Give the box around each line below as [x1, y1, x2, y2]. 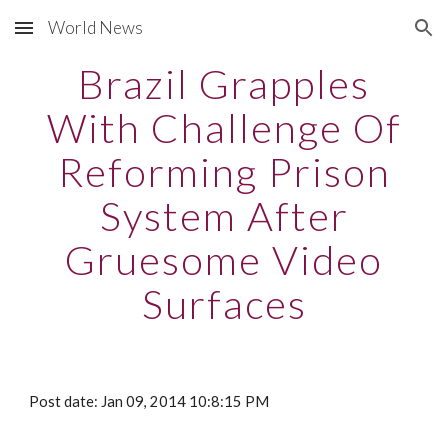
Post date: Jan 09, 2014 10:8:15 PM [29, 393, 270, 410]
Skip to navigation [307, 28, 432, 46]
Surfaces [141, 280, 307, 328]
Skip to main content [16, 28, 158, 46]
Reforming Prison [57, 148, 391, 196]
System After [99, 192, 349, 240]
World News [48, 17, 143, 38]
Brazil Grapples [78, 60, 370, 108]
